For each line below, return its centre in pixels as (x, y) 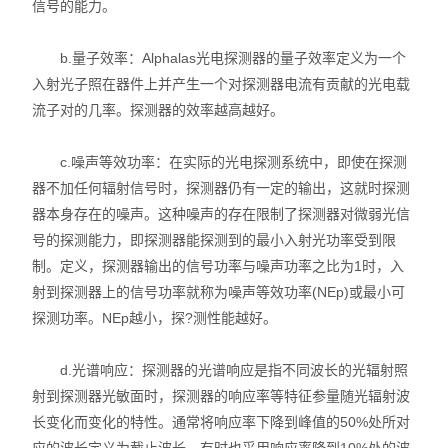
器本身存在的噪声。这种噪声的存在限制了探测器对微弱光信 (221, 214)
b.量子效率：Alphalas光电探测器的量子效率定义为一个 (219, 58)
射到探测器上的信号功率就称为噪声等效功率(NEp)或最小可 (219, 292)
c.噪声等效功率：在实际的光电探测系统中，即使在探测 (220, 162)
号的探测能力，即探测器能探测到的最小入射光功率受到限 (214, 240)
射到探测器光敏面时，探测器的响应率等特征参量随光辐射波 (221, 396)
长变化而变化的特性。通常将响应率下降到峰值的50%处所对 (221, 422)
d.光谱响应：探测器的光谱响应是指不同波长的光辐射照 (220, 370)
